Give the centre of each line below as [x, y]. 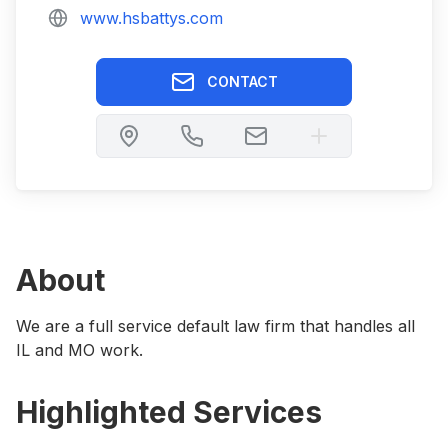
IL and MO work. [79, 350]
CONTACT [242, 81]
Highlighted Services [169, 412]
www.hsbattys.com [151, 18]
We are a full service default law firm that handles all [215, 326]
